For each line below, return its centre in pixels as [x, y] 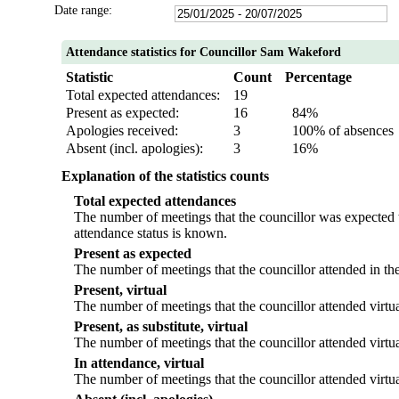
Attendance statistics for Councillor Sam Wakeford [203, 53]
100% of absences [339, 131]
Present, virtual [120, 290]
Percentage [318, 77]
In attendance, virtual [138, 363]
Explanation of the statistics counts [165, 176]
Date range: [83, 11]
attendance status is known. [150, 233]
